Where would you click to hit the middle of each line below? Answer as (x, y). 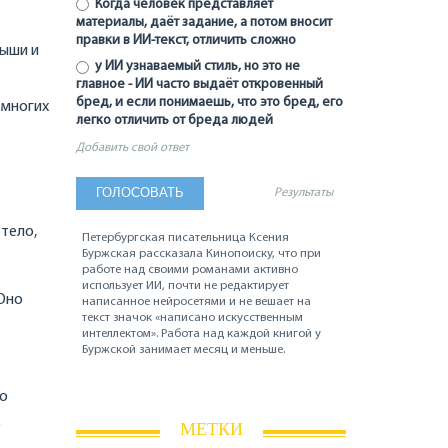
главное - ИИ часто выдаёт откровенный (199, 85)
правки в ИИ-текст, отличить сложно (186, 41)
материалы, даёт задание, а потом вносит (204, 23)
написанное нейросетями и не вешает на (197, 302)
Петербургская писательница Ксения (186, 238)
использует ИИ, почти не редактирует (186, 286)
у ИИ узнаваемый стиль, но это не (195, 67)
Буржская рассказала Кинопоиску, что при (202, 254)
